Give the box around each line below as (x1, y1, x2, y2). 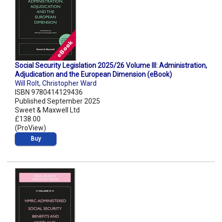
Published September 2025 (15, 97, 100, 106)
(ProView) (15, 124, 46, 132)
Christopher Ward (42, 79, 97, 88)
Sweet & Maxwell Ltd (15, 106, 80, 114)
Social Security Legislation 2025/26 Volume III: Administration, (15, 61, 207, 70)
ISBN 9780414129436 (15, 88, 83, 97)
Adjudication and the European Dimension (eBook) (15, 70, 172, 79)
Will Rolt (15, 79, 39, 88)
